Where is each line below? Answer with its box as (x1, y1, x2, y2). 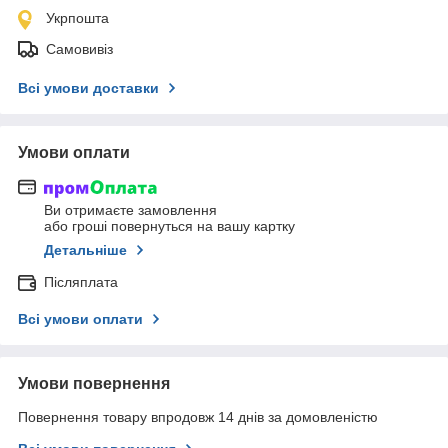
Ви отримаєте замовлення (44, 202, 217, 219)
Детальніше (44, 242, 127, 259)
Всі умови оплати (18, 311, 143, 328)
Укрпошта (46, 9, 109, 26)
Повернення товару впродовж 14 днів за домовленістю (18, 409, 378, 426)
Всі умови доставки (18, 79, 159, 96)
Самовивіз (46, 40, 113, 57)
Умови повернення (18, 375, 170, 393)
